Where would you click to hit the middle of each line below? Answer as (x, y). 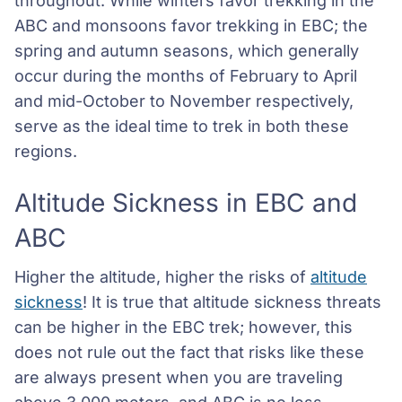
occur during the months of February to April (186, 76)
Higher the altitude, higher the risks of (162, 277)
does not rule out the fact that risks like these (189, 353)
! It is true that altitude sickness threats (232, 302)
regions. (46, 152)
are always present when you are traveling (179, 378)
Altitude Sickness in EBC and (186, 203)
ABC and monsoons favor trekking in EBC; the (191, 26)
